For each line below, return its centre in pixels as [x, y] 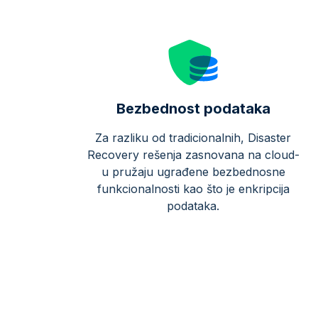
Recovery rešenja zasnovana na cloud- [193, 155]
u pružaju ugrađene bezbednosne [193, 172]
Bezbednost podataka [193, 109]
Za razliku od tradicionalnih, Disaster [193, 138]
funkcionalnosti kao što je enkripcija [193, 189]
